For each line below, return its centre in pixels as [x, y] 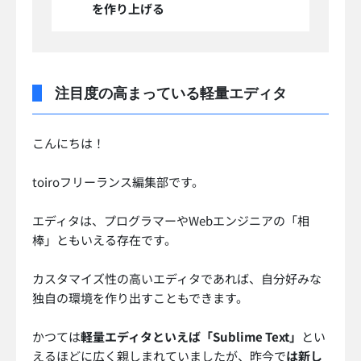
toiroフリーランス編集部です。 [118, 182]
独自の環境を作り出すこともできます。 [140, 298]
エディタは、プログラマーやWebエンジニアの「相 [171, 221]
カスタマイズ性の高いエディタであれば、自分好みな [177, 279]
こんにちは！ [68, 143]
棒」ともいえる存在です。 [104, 240]
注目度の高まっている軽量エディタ [171, 93]
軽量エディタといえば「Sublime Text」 [191, 337]
